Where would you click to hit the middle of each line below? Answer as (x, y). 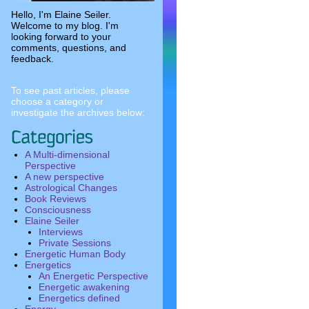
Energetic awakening (84, 287)
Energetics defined (79, 298)
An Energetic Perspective (93, 276)
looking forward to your (61, 37)
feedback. (32, 59)
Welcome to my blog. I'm (65, 26)
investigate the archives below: (78, 112)
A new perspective (64, 177)
